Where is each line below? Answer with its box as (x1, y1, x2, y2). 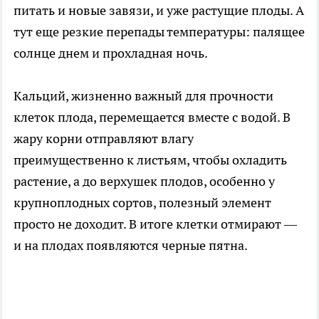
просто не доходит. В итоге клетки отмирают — (14, 215, 297, 232)
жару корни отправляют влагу (14, 130, 194, 147)
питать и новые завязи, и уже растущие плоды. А (14, 1, 304, 19)
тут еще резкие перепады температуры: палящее (14, 23, 305, 40)
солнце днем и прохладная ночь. (14, 44, 208, 61)
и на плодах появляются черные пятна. (14, 236, 248, 253)
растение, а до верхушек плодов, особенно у (14, 172, 275, 189)
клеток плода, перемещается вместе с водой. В (14, 108, 291, 125)
